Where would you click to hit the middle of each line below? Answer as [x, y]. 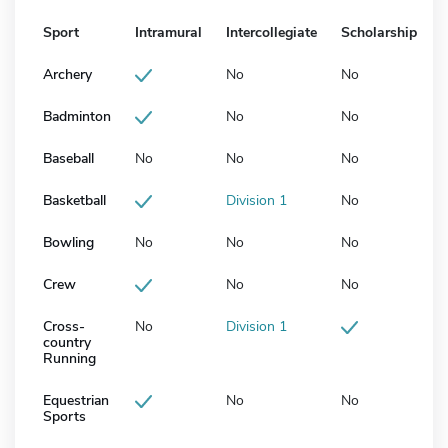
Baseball [68, 159]
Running [69, 359]
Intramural [168, 33]
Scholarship [379, 33]
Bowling [68, 243]
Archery [67, 75]
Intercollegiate [271, 33]
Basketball [74, 201]
